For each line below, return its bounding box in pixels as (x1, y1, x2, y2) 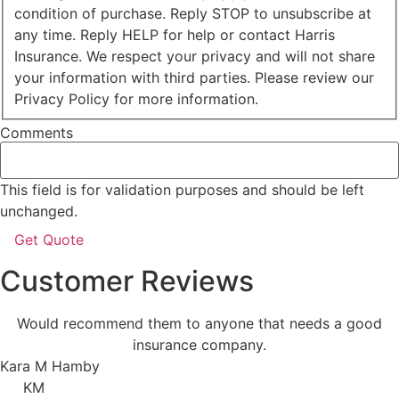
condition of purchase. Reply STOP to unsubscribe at (14, 4, 371, 23)
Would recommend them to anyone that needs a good (17, 314, 382, 333)
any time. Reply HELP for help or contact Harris (14, 26, 335, 45)
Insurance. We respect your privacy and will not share (14, 47, 375, 66)
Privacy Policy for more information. (14, 90, 258, 109)
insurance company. (133, 336, 266, 354)
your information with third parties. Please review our (14, 69, 374, 87)
